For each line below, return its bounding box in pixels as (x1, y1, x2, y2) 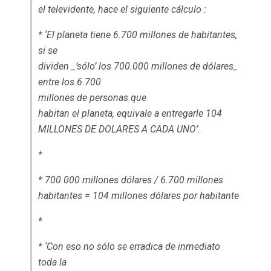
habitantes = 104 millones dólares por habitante (38, 190, 239, 201)
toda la (38, 256, 67, 268)
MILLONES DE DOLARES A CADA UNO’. (38, 123, 200, 135)
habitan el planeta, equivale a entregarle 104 (38, 108, 222, 119)
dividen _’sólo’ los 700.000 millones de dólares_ (38, 60, 238, 72)
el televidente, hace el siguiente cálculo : (38, 4, 206, 15)
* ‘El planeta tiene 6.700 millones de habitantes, (38, 29, 237, 41)
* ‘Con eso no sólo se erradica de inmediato (38, 241, 220, 252)
